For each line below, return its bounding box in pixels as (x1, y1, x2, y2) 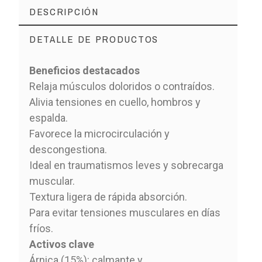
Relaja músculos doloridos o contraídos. (29, 80, 215, 92)
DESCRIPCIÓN (29, 4, 99, 18)
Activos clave (29, 237, 94, 250)
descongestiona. (29, 143, 107, 156)
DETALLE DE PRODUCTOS (29, 32, 158, 46)
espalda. (29, 111, 68, 124)
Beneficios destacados (29, 64, 140, 77)
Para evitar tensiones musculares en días (29, 206, 220, 219)
